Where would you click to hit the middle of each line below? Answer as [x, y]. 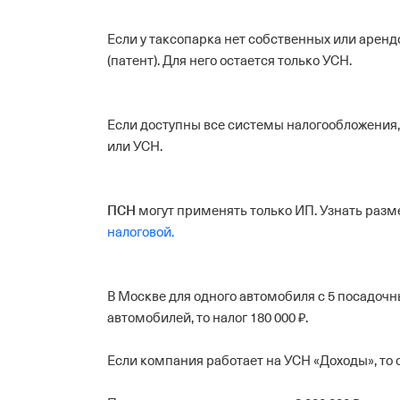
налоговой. [141, 232]
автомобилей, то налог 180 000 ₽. [208, 318]
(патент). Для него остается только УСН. [229, 61]
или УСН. [135, 146]
